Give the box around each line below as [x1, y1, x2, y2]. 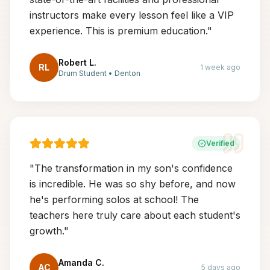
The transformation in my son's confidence [34, 162, 233, 174]
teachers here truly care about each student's [30, 209, 240, 221]
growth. [30, 225, 64, 237]
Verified [206, 139, 234, 148]
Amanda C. [58, 257, 104, 268]
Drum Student [58, 69, 107, 78]
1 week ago [200, 63, 240, 72]
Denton [115, 69, 140, 78]
